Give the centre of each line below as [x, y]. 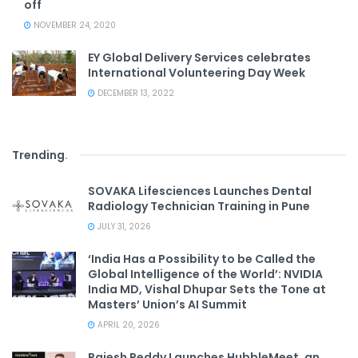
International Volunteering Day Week [197, 72]
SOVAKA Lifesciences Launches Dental [200, 191]
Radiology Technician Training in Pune [199, 206]
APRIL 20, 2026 [127, 324]
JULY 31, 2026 [123, 226]
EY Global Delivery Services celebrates [199, 57]
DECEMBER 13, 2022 [135, 93]
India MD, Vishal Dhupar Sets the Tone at [207, 289]
